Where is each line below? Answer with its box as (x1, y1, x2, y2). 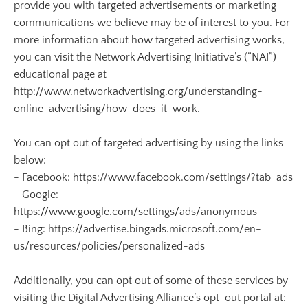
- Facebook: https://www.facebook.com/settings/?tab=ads (14, 171, 293, 184)
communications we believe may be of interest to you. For (14, 16, 290, 29)
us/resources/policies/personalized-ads (14, 240, 205, 252)
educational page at (14, 68, 107, 80)
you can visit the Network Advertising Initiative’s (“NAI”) (14, 51, 276, 63)
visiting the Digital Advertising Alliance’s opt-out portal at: (14, 291, 286, 304)
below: (14, 154, 46, 166)
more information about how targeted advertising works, (14, 34, 285, 46)
